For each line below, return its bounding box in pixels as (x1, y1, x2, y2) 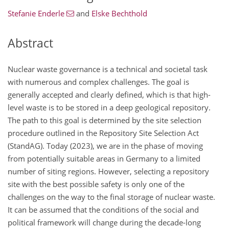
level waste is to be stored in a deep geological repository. (8, 102, 211, 112)
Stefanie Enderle (8, 8, 64, 19)
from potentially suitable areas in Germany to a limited (8, 153, 200, 164)
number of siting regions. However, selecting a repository (8, 166, 209, 176)
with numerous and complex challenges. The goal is (8, 76, 189, 87)
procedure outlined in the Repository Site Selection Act (8, 127, 199, 138)
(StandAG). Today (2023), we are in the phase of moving (8, 140, 203, 151)
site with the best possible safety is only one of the (8, 178, 185, 189)
